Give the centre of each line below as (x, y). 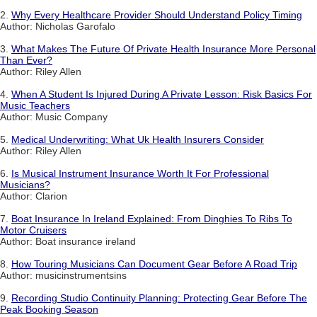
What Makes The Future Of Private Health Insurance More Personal (163, 49)
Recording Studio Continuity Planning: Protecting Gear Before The (159, 298)
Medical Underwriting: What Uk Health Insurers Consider (138, 140)
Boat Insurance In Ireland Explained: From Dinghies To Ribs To (152, 219)
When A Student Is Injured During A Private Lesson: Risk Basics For (162, 94)
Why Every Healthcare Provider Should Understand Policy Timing (157, 15)
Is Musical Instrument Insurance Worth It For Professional (140, 174)
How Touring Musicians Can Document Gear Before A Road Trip (154, 264)
